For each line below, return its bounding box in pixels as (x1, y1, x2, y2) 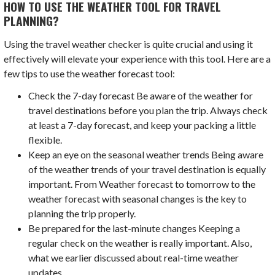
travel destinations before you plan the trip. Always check (28, 104, 268, 116)
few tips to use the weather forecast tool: (4, 67, 176, 79)
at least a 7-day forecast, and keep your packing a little (28, 118, 257, 131)
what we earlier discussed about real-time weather (28, 251, 239, 263)
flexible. (28, 133, 63, 145)
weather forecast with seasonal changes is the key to (28, 192, 247, 204)
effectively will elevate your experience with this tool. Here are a (4, 52, 271, 64)
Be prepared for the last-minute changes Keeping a (28, 222, 241, 234)
